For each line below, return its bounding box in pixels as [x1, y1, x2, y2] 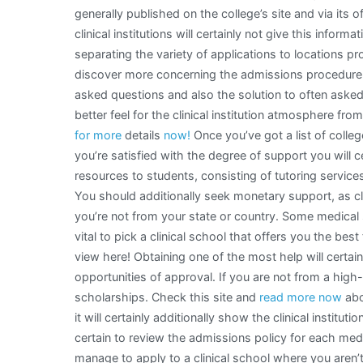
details [122, 128, 164, 143]
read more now [259, 290, 342, 305]
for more [75, 128, 122, 143]
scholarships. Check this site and [75, 290, 259, 305]
